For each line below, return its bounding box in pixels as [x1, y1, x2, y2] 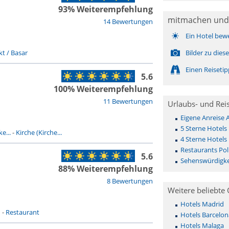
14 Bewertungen [103, 17, 153, 26]
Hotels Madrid [180, 199, 224, 209]
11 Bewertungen [103, 97, 153, 106]
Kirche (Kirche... [15, 128, 62, 137]
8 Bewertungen [106, 176, 153, 186]
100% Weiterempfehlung [53, 83, 153, 95]
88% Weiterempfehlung [58, 163, 153, 174]
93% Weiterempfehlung [58, 4, 153, 15]
